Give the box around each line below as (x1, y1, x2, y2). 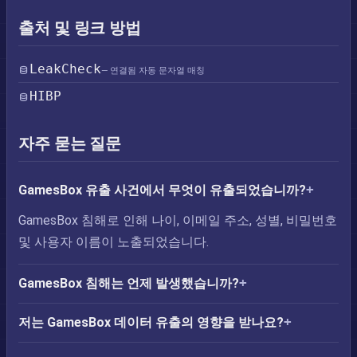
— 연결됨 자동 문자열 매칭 (101, 65, 205, 76)
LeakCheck (29, 61, 101, 76)
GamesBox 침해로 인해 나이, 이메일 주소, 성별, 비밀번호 (18, 213, 337, 228)
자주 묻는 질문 (18, 134, 122, 153)
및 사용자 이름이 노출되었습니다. (18, 234, 209, 249)
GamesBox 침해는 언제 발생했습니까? (18, 276, 239, 291)
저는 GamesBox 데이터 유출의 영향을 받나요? (18, 315, 284, 330)
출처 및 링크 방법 (18, 18, 141, 37)
